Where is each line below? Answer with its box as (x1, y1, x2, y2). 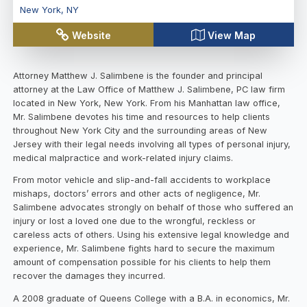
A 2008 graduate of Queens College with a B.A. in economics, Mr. (13, 293, 291, 304)
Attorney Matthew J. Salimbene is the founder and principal (13, 70, 263, 81)
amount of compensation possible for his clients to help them (13, 257, 271, 268)
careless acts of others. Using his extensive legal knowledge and (13, 230, 290, 241)
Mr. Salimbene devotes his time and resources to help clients (13, 111, 271, 122)
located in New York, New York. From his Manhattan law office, (13, 97, 281, 108)
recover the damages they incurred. (13, 271, 166, 282)
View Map (208, 29, 256, 41)
